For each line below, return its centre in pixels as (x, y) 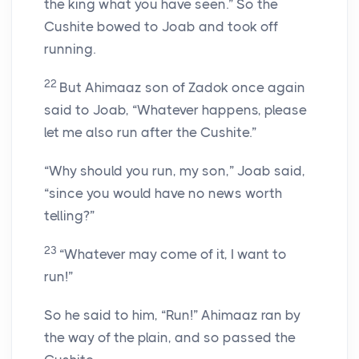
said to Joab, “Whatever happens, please (175, 110)
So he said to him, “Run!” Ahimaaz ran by (172, 315)
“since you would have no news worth (163, 194)
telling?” (69, 216)
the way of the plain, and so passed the (170, 338)
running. (70, 49)
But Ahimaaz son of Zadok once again (182, 88)
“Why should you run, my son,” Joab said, (175, 171)
